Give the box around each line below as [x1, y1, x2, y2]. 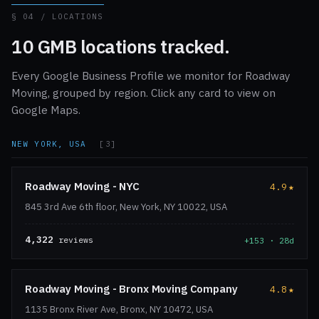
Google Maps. [11, 103, 80, 117]
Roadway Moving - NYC [25, 179, 140, 194]
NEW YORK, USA [11, 139, 93, 150]
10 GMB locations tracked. [11, 34, 230, 59]
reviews [53, 234, 93, 246]
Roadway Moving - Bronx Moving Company [25, 282, 238, 296]
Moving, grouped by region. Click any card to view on [11, 85, 276, 100]
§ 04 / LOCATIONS [11, 11, 104, 22]
